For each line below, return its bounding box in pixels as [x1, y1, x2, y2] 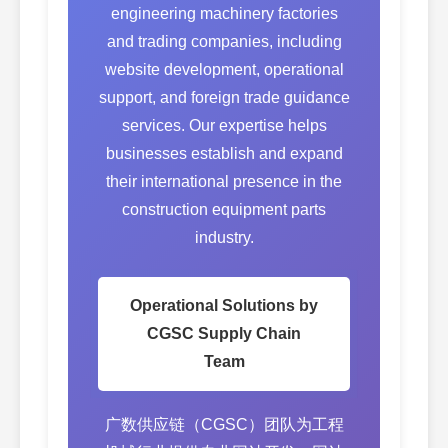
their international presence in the [106, 172, 342, 190]
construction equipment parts [122, 200, 326, 218]
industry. [194, 228, 254, 246]
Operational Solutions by [130, 296, 318, 314]
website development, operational [104, 60, 344, 78]
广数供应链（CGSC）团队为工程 [104, 415, 344, 433]
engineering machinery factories [110, 4, 338, 22]
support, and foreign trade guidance [98, 88, 350, 106]
